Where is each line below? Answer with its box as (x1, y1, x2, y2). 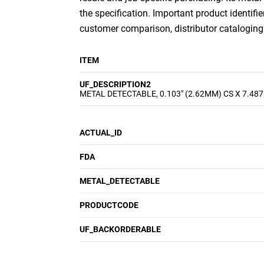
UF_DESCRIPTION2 (80, 80, 151, 89)
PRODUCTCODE (80, 200, 138, 210)
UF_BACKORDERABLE (80, 225, 161, 234)
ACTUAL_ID (80, 128, 122, 137)
